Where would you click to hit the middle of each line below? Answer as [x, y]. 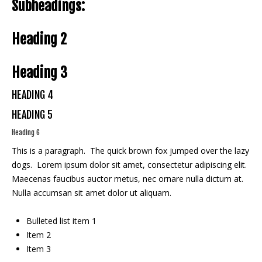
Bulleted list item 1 [61, 221]
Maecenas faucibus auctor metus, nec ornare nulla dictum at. [127, 179]
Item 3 [39, 249]
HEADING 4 [32, 95]
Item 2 [39, 235]
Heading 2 [39, 39]
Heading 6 [26, 132]
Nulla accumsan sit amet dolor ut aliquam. [92, 193]
